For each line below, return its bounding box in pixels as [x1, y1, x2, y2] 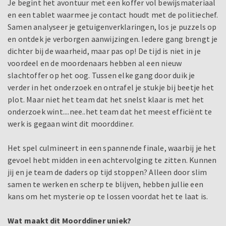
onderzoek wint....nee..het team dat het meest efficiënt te [8, 106, 212, 117]
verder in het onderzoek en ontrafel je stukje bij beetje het [8, 82, 214, 93]
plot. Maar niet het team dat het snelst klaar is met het [8, 94, 204, 105]
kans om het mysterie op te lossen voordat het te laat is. [8, 191, 208, 202]
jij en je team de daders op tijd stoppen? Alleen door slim [8, 167, 207, 178]
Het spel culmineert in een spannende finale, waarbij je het [8, 143, 216, 153]
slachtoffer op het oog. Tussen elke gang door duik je [8, 70, 195, 81]
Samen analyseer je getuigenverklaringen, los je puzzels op [8, 22, 217, 32]
